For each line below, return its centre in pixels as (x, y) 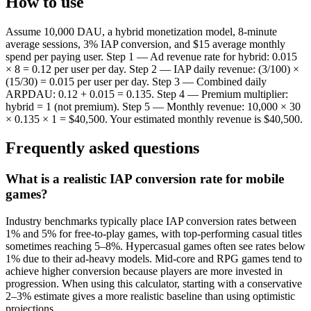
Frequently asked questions (102, 148)
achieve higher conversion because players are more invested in (144, 271)
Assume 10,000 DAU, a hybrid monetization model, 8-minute (141, 31)
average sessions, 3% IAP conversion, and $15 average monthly (145, 44)
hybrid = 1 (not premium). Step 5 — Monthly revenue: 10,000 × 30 (153, 106)
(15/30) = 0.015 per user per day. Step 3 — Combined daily (136, 81)
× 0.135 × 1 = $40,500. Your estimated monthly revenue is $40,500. (154, 119)
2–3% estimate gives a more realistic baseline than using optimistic (150, 296)
